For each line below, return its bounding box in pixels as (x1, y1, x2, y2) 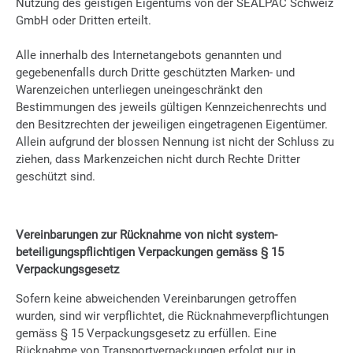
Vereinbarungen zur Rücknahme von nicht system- (16, 228, 277, 242)
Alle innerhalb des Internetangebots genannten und (16, 48, 281, 62)
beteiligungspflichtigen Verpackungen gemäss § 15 (16, 245, 284, 259)
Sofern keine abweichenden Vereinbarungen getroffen (16, 292, 296, 306)
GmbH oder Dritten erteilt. (16, 13, 151, 28)
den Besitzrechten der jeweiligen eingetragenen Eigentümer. (16, 117, 328, 132)
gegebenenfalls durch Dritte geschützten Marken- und (16, 65, 295, 80)
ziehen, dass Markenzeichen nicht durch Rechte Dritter (16, 152, 300, 166)
